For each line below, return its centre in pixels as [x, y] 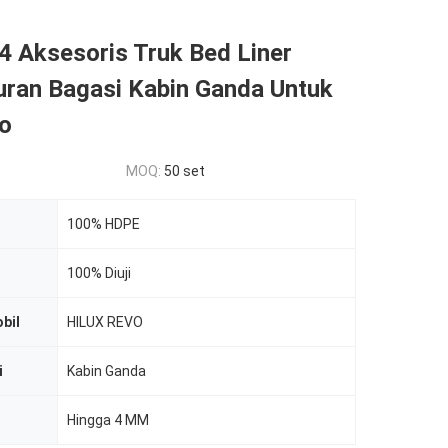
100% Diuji [99, 273]
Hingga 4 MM [108, 420]
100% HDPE [103, 224]
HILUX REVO [105, 322]
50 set [184, 171]
